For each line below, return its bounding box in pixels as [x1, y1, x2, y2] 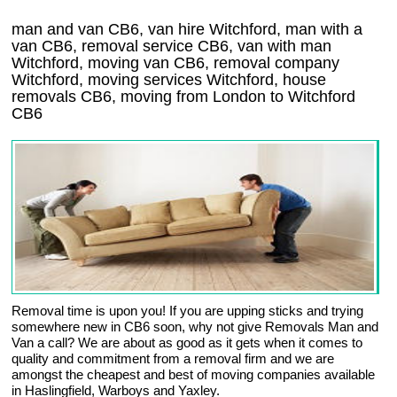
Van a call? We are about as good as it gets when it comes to [12, 335, 363, 350]
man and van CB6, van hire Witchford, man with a [12, 20, 363, 38]
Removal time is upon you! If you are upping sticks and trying [12, 303, 364, 318]
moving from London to [121, 88, 289, 105]
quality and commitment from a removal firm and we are [12, 351, 335, 366]
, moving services [79, 71, 207, 89]
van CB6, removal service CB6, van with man [12, 37, 332, 55]
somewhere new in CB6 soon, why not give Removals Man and [12, 319, 379, 334]
